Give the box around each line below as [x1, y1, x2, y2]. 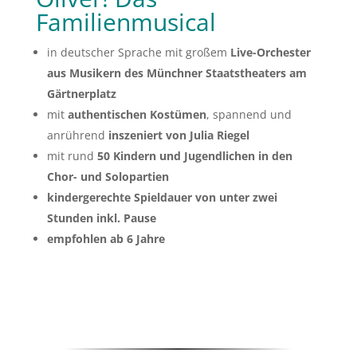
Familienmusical [35, 5, 216, 38]
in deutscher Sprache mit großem [46, 44, 230, 60]
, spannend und [206, 106, 292, 122]
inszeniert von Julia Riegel [108, 127, 249, 143]
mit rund [46, 147, 97, 163]
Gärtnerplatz [46, 85, 116, 101]
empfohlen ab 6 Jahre [46, 230, 165, 246]
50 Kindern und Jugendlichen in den [96, 147, 292, 163]
